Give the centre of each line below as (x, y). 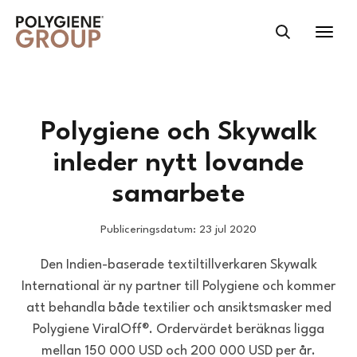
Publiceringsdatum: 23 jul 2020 (178, 229)
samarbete (178, 195)
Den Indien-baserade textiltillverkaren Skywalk (178, 265)
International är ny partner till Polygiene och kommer (178, 286)
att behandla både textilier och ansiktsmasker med (178, 308)
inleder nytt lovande (178, 164)
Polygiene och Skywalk (178, 133)
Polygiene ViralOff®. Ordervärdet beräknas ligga (178, 329)
